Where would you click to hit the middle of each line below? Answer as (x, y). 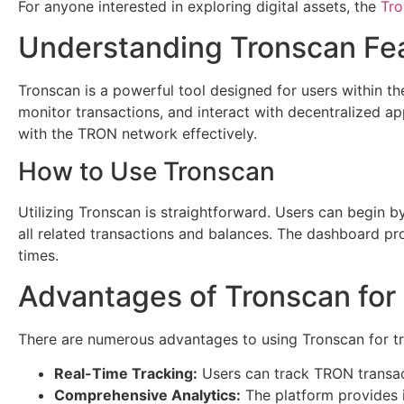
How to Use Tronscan (147, 172)
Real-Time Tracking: (126, 373)
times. (38, 256)
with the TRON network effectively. (138, 133)
